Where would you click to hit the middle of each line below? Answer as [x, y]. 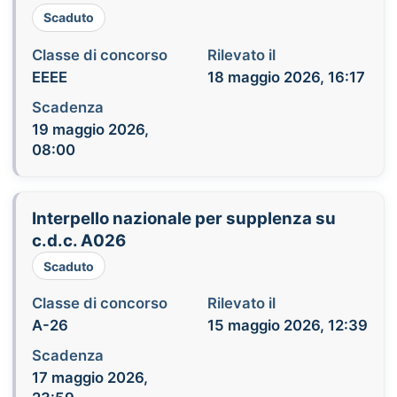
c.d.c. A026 [78, 241]
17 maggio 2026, [90, 378]
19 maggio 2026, [90, 129]
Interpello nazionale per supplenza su [183, 219]
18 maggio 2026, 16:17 [286, 77]
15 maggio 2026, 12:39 [287, 326]
